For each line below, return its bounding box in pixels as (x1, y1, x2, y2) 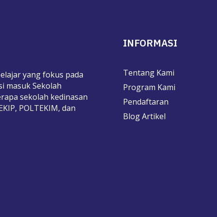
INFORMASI (123, 36, 177, 50)
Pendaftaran (123, 96, 169, 107)
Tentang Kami (123, 67, 174, 78)
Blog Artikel (123, 110, 166, 122)
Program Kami (123, 81, 175, 93)
